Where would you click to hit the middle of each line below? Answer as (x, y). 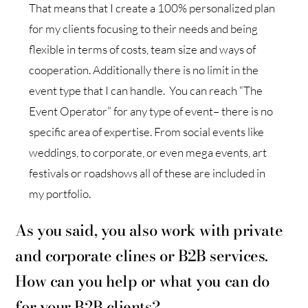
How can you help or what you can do (142, 281)
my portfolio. (60, 193)
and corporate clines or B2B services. (142, 255)
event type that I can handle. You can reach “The (146, 90)
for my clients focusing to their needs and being (144, 28)
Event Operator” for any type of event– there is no (151, 111)
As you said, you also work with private (149, 230)
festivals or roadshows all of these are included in (147, 173)
